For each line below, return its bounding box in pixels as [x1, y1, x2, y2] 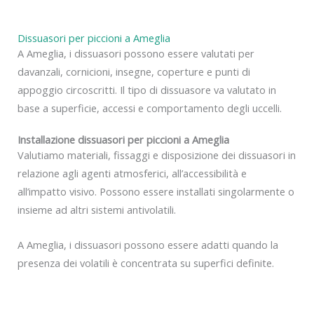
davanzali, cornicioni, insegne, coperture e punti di [18, 64, 250, 78]
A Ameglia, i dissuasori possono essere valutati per [18, 46, 254, 60]
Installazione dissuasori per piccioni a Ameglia [18, 132, 229, 147]
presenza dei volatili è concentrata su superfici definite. [18, 255, 274, 270]
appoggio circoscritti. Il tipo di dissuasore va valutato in [18, 82, 276, 97]
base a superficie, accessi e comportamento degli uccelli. [18, 100, 282, 115]
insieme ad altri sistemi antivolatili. [18, 203, 176, 217]
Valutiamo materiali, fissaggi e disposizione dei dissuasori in [18, 148, 296, 163]
